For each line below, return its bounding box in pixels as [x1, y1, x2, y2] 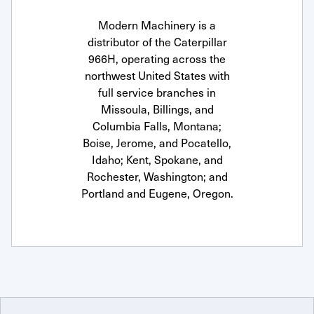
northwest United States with [84, 67, 230, 83]
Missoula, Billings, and [100, 100, 214, 117]
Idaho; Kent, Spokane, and [91, 151, 223, 168]
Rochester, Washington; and [86, 168, 228, 184]
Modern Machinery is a [98, 16, 216, 33]
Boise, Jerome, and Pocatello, [83, 134, 231, 151]
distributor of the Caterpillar [87, 33, 227, 50]
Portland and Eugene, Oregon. [81, 184, 233, 201]
